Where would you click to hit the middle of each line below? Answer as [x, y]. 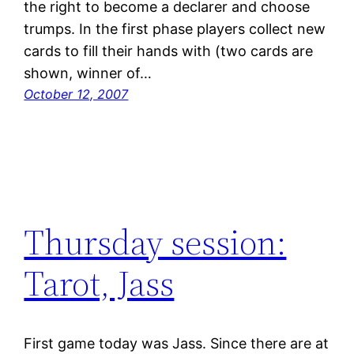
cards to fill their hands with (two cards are [169, 51]
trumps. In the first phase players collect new [175, 29]
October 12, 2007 [76, 94]
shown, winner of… [88, 73]
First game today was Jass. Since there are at [177, 344]
